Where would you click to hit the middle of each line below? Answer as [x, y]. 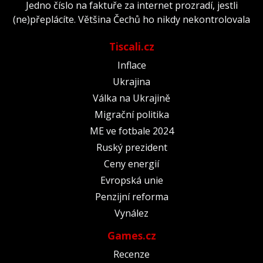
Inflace [131, 65]
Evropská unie [131, 180]
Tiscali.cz [131, 46]
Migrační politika [131, 114]
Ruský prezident [131, 147]
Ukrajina [131, 81]
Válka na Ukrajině [131, 98]
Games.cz [131, 235]
